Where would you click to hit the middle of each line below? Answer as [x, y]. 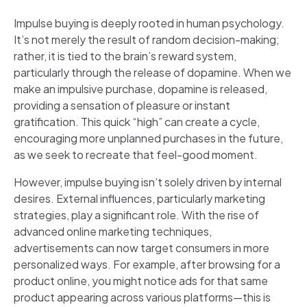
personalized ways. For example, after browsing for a [147, 264]
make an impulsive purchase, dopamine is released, [140, 88]
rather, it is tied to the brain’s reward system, [125, 56]
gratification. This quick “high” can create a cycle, [137, 121]
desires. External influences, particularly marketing [139, 198]
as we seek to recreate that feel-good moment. [136, 154]
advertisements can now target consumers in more [142, 247]
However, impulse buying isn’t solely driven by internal [148, 182]
